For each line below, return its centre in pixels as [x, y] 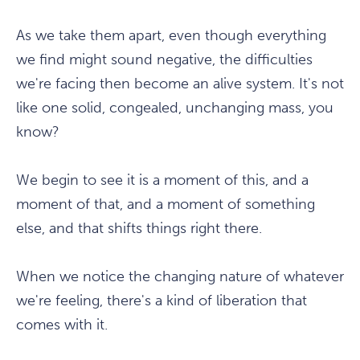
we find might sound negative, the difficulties [164, 60]
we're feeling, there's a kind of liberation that [162, 301]
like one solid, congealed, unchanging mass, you [175, 108]
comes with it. [62, 325]
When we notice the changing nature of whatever [180, 277]
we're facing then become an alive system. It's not [180, 84]
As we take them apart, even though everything [171, 36]
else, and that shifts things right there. [139, 229]
